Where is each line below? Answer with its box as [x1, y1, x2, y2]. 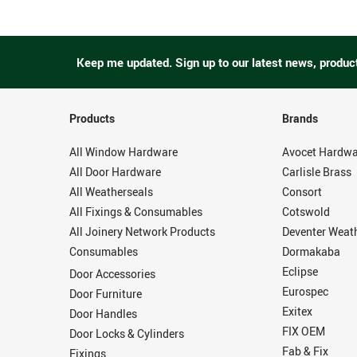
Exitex [281, 304, 312, 319]
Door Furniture [69, 286, 142, 301]
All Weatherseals [69, 184, 153, 199]
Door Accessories [69, 266, 155, 281]
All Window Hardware [69, 144, 178, 159]
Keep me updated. [76, 54, 172, 71]
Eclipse [281, 264, 318, 279]
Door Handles [69, 306, 137, 321]
